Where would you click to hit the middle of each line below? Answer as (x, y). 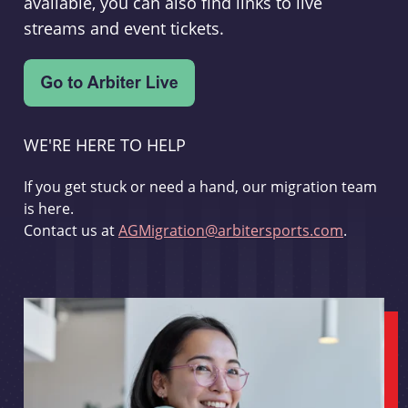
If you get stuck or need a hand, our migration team (200, 187)
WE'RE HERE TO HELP (104, 145)
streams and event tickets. (123, 28)
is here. (48, 209)
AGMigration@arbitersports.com (230, 230)
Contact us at (71, 230)
